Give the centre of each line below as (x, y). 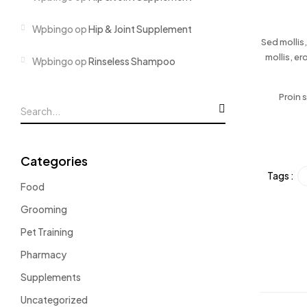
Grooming (44, 209)
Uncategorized (54, 299)
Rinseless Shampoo (132, 61)
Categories (54, 161)
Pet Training (47, 232)
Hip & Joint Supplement (140, 29)
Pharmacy (44, 254)
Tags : (280, 175)
